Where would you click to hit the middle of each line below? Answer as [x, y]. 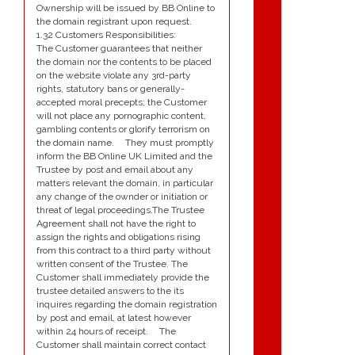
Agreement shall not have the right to [116, 224]
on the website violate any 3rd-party [114, 76]
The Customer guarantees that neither [119, 49]
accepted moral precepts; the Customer [122, 103]
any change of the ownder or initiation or [122, 197]
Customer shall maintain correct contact [121, 345]
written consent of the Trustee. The [112, 264]
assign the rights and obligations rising [118, 237]
